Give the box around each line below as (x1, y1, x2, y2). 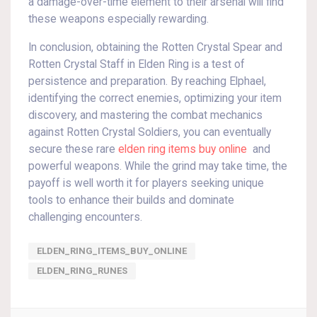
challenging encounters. (28, 211, 142, 224)
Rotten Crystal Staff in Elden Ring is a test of (28, 58, 245, 71)
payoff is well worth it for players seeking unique (28, 177, 264, 190)
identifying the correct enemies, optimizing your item (28, 92, 282, 105)
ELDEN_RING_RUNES (37, 265, 127, 276)
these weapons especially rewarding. (28, 13, 209, 25)
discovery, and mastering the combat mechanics (28, 109, 263, 122)
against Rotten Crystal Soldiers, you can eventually (28, 126, 271, 139)
